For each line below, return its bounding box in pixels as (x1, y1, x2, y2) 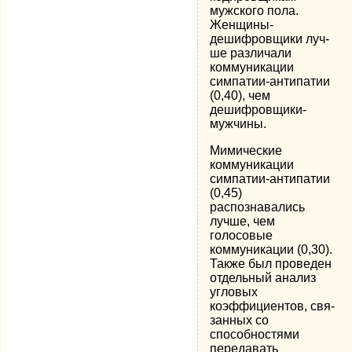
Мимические (210, 144, 283, 157)
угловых (210, 285, 258, 299)
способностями (210, 328, 300, 341)
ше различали (210, 46, 292, 60)
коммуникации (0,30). (210, 243, 333, 256)
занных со (210, 313, 269, 327)
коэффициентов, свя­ (210, 299, 335, 313)
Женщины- (210, 18, 274, 31)
